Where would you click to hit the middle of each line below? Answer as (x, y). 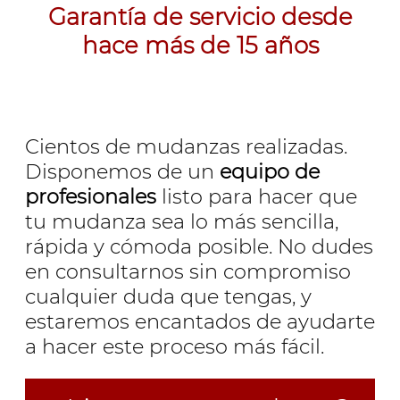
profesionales (91, 196)
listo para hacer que (257, 196)
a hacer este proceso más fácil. (175, 346)
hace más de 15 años (200, 46)
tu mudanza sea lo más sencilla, (182, 221)
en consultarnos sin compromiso (188, 271)
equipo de (270, 171)
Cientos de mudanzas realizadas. (186, 146)
